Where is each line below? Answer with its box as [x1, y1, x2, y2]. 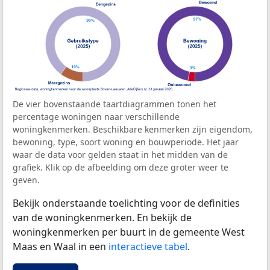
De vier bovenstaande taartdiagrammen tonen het [13, 98, 216, 110]
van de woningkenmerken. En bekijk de [13, 210, 192, 224]
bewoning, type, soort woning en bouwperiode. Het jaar [13, 136, 239, 148]
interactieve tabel [108, 239, 187, 253]
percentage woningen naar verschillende [13, 110, 180, 122]
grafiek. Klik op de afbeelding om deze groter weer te [13, 161, 228, 173]
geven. [13, 174, 40, 186]
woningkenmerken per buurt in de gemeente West [13, 225, 245, 239]
